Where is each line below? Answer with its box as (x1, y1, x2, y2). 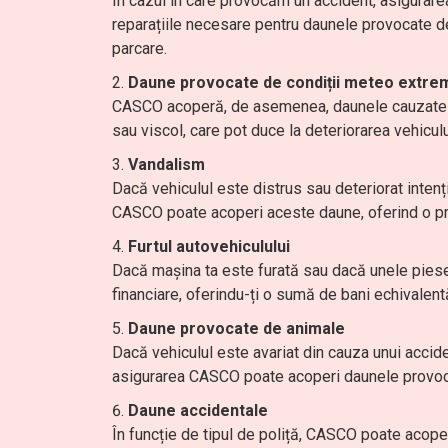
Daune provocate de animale (128, 319, 345, 338)
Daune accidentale (128, 401, 268, 420)
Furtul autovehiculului (128, 237, 290, 256)
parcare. (112, 39, 167, 58)
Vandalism (128, 155, 205, 174)
